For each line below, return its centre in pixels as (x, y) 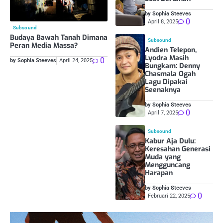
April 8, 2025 (163, 21)
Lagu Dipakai (166, 82)
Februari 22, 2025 (169, 196)
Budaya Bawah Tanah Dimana (59, 38)
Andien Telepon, (170, 50)
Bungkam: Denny (172, 66)
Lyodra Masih (167, 58)
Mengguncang (167, 165)
